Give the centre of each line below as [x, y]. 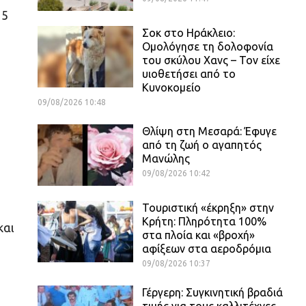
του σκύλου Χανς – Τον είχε [211, 60]
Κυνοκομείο [171, 87]
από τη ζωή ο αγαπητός [202, 144]
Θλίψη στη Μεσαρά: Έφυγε [209, 131]
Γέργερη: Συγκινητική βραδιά [212, 292]
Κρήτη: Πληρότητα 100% [204, 221]
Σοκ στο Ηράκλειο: [189, 32]
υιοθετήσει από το [189, 73]
